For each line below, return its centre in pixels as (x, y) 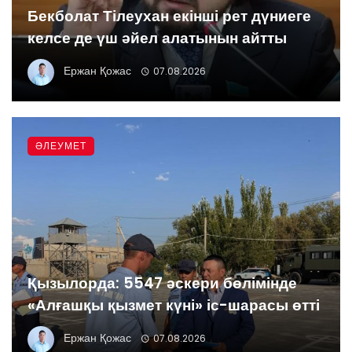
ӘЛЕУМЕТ (61, 145)
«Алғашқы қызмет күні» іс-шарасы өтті (174, 305)
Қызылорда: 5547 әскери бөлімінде (162, 283)
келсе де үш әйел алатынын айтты (157, 38)
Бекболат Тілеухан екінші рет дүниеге (169, 16)
